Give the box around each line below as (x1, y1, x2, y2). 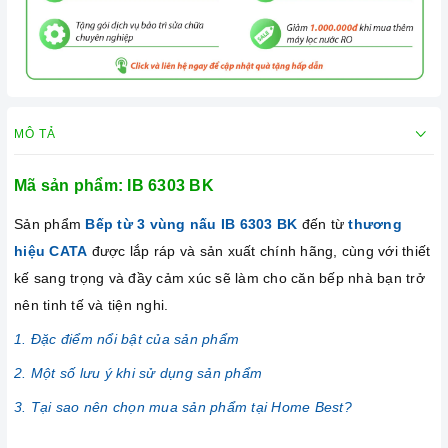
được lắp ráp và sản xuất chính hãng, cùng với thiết (87, 243, 431, 260)
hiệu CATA (14, 243, 88, 260)
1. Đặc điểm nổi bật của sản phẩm (14, 331, 239, 348)
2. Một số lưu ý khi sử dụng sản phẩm (14, 365, 262, 382)
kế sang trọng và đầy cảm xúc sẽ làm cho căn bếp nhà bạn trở (14, 270, 425, 287)
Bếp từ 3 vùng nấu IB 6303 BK (85, 216, 298, 233)
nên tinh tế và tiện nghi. (14, 297, 169, 314)
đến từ (297, 216, 349, 233)
